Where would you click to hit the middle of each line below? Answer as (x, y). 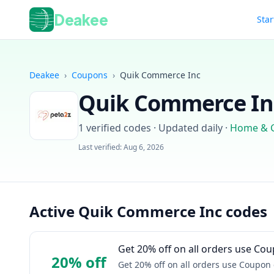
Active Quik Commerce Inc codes (148, 211)
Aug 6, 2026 (144, 147)
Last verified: (101, 147)
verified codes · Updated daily (153, 128)
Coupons (90, 75)
